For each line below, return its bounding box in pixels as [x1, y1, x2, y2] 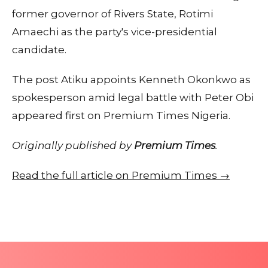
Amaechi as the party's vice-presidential [12, 25, 217, 38]
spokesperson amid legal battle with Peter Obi [12, 91, 254, 103]
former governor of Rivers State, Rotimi [12, 7, 213, 20]
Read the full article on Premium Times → [12, 169, 230, 181]
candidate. [12, 43, 66, 56]
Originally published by [12, 139, 134, 151]
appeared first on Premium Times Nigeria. [12, 109, 230, 121]
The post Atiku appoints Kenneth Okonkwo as [12, 73, 251, 86]
